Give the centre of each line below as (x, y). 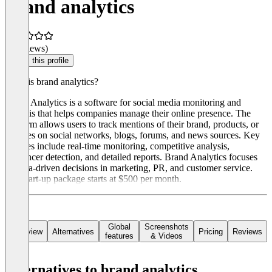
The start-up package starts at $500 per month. (93, 179)
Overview (26, 231)
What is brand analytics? (52, 82)
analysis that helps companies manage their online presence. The (128, 114)
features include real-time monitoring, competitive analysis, (117, 146)
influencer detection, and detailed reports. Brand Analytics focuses (131, 157)
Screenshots (166, 227)
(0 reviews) (26, 49)
